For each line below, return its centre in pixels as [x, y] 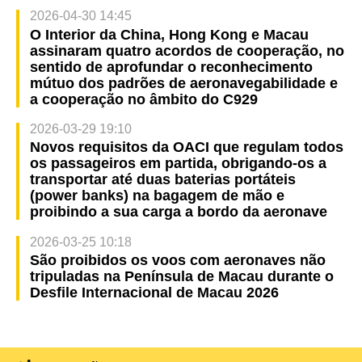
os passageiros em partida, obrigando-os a [178, 164]
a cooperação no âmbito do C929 [143, 99]
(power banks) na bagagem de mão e [157, 196]
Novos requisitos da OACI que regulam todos [186, 147]
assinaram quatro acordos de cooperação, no [187, 51]
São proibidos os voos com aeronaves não [177, 261]
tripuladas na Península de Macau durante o [181, 277]
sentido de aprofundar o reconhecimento [171, 67]
